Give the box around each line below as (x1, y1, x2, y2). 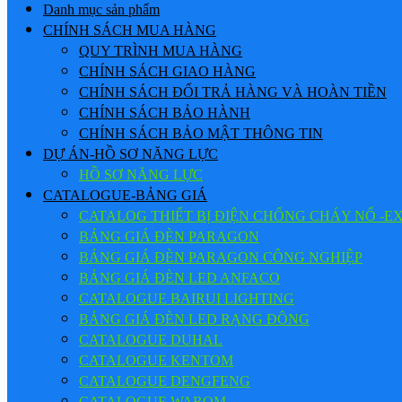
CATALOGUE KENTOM (79, 352, 233, 368)
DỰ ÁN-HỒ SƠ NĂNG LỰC (43, 145, 218, 162)
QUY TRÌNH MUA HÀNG (79, 42, 242, 58)
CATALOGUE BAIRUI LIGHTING (79, 290, 294, 306)
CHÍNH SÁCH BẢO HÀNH (79, 104, 250, 120)
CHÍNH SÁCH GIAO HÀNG (79, 63, 256, 79)
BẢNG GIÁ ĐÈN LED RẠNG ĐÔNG (79, 310, 310, 327)
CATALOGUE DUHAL (79, 331, 223, 347)
